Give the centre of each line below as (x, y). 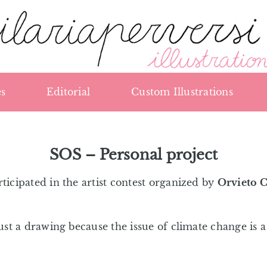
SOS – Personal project (133, 154)
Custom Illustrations (182, 92)
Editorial (68, 92)
